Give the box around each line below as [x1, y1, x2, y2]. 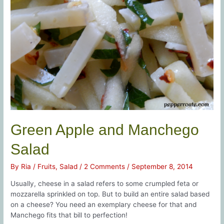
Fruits [37, 162, 56, 171]
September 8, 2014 [131, 162, 193, 171]
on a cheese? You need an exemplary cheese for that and [10, 200, 197, 209]
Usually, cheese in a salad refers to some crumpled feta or [10, 179, 199, 188]
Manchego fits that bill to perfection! [10, 211, 128, 219]
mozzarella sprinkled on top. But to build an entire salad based [10, 190, 210, 198]
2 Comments [84, 162, 125, 171]
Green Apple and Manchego [10, 121, 199, 138]
